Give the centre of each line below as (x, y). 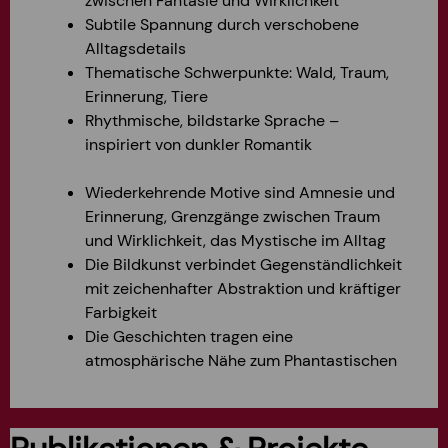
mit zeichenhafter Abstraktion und (212, 288)
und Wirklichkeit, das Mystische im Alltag (235, 240)
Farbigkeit (121, 312)
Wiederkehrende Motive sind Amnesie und (240, 192)
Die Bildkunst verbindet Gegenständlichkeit (243, 264)
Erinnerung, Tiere (146, 96)
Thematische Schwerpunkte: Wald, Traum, (237, 72)
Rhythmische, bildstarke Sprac (196, 120)
